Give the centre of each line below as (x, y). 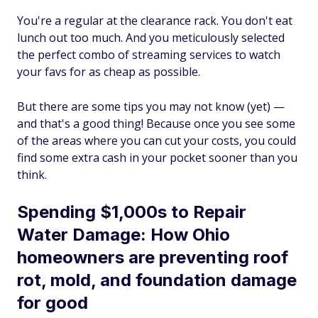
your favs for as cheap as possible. (109, 72)
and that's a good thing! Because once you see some (156, 124)
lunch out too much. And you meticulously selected (151, 38)
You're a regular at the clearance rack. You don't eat (155, 21)
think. (32, 175)
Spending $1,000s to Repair (132, 212)
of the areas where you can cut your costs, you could (157, 141)
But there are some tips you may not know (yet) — (151, 106)
